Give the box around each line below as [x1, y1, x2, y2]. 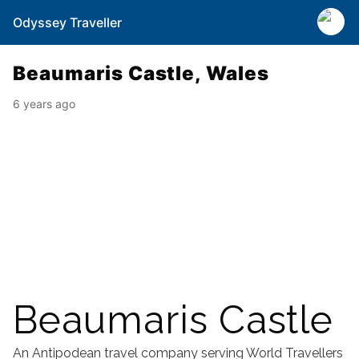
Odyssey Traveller [13, 14, 122, 30]
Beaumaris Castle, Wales [13, 62, 270, 85]
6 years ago [13, 97, 75, 111]
